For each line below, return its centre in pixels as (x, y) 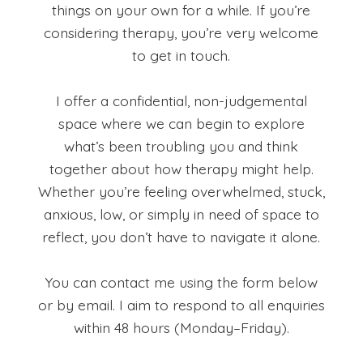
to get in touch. (181, 56)
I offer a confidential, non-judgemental (181, 101)
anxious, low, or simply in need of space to (181, 214)
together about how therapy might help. (181, 169)
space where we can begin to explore (181, 124)
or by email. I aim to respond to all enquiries (181, 305)
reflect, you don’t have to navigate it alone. (181, 237)
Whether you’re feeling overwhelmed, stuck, (181, 192)
